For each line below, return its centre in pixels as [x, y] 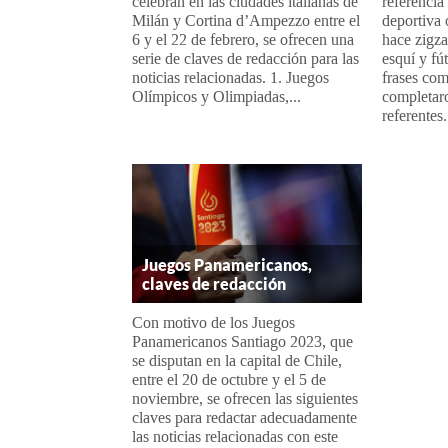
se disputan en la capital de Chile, [237, 361]
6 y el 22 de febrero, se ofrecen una [243, 39]
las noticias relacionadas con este [235, 437]
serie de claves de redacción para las [245, 58]
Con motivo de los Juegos [213, 323]
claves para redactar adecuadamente [244, 418]
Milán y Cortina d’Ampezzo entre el [246, 20]
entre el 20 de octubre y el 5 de [229, 380]
